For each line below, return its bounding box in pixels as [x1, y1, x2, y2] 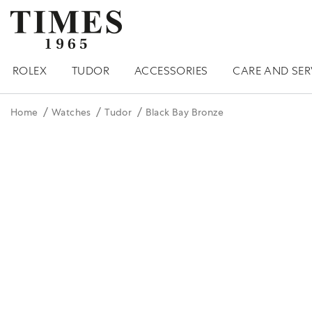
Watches [52, 106, 91, 118]
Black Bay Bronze [145, 106, 224, 118]
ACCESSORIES [134, 63, 208, 78]
